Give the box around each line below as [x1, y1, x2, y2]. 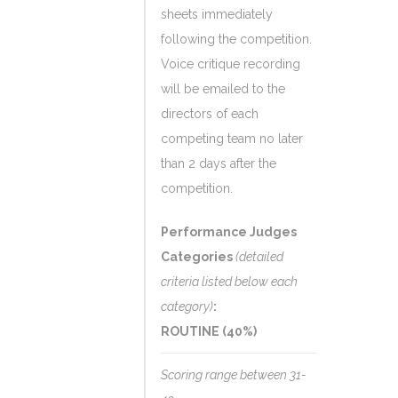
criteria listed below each [161, 275, 298, 289]
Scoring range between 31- [161, 368, 306, 382]
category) [161, 299, 213, 314]
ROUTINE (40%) [161, 324, 257, 338]
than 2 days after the [161, 156, 276, 171]
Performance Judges [161, 225, 297, 239]
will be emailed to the [161, 82, 285, 96]
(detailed [235, 250, 283, 264]
